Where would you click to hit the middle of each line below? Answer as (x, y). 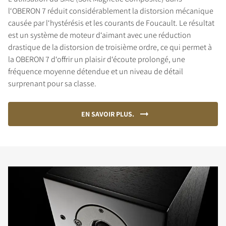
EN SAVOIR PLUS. (108, 114)
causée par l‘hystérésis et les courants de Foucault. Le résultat (111, 23)
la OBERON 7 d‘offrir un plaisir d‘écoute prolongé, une (97, 59)
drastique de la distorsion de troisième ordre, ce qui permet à (110, 47)
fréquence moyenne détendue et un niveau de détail (96, 71)
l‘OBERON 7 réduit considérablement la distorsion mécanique (111, 11)
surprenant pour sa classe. (52, 83)
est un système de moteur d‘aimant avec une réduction (100, 35)
